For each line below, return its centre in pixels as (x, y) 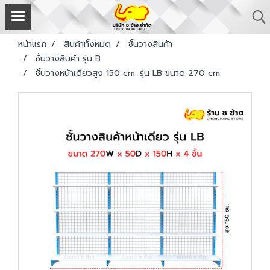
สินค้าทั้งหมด (87, 44)
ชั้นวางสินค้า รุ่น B (68, 59)
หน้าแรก (32, 44)
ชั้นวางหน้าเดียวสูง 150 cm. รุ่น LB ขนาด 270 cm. (129, 73)
